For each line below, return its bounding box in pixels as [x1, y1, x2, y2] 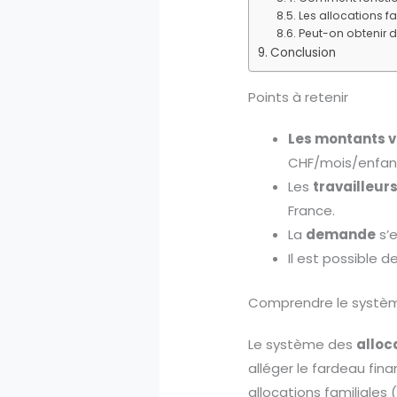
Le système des [248, 334, 357, 354]
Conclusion [269, 44, 336, 62]
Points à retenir [248, 88, 349, 107]
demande [306, 225, 377, 245]
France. [288, 201, 336, 221]
